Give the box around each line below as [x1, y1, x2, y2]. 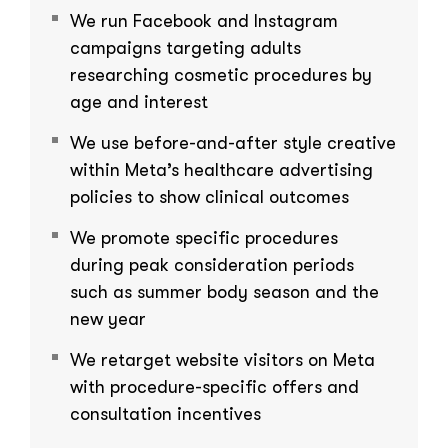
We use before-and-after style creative [70, 132, 396, 153]
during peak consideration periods [70, 254, 354, 275]
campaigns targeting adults [70, 37, 301, 58]
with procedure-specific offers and [70, 376, 359, 397]
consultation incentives [70, 403, 261, 424]
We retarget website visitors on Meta [70, 349, 375, 370]
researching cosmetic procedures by [70, 64, 372, 85]
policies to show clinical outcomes [70, 186, 349, 207]
